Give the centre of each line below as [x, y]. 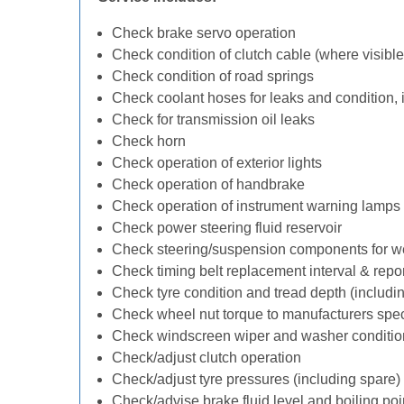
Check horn [149, 141]
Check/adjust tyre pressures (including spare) [256, 379]
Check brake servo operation [204, 33]
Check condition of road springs [213, 76]
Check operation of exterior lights [217, 163]
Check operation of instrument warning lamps [256, 206]
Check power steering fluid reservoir [227, 228]
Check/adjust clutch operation [207, 358]
